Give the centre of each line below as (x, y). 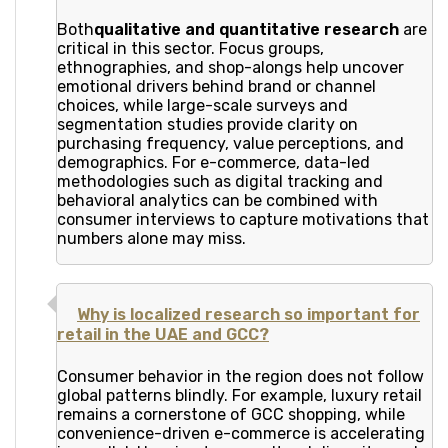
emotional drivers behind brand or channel (216, 87)
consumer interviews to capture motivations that (243, 220)
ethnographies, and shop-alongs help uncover (230, 68)
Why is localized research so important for (248, 315)
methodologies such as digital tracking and (220, 182)
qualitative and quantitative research (246, 30)
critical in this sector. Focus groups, (190, 49)
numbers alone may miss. (151, 239)
